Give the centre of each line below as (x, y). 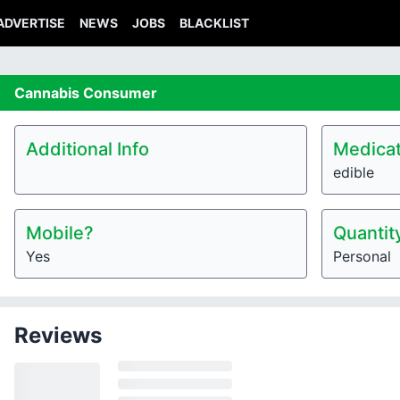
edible (354, 172)
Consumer (120, 93)
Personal (362, 256)
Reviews (58, 335)
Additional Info (87, 149)
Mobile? (60, 233)
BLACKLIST (214, 23)
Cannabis (49, 93)
